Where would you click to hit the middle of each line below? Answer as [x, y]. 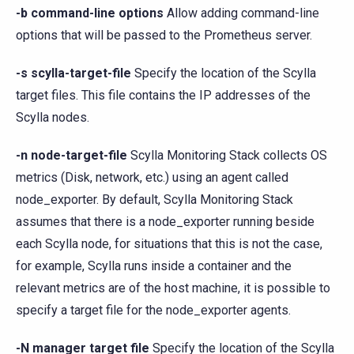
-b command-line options [90, 13]
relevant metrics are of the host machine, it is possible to [173, 288]
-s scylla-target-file [73, 73]
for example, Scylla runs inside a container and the [154, 266]
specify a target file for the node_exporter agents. [153, 311]
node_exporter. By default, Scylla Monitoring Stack [154, 200]
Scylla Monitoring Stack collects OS [227, 156]
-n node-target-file [72, 156]
